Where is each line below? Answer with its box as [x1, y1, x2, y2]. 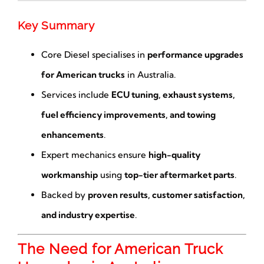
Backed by [41, 189, 88, 201]
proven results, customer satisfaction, [87, 189, 245, 201]
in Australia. [124, 69, 176, 81]
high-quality [148, 149, 200, 161]
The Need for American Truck [17, 240, 223, 258]
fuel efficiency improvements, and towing [41, 109, 216, 121]
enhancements [41, 129, 104, 141]
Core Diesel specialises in [41, 49, 147, 61]
